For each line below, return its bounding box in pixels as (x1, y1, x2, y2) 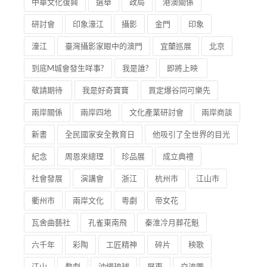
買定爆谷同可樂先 (148, 85, 210, 95)
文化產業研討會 (129, 107, 184, 117)
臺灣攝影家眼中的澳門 (65, 41, 142, 51)
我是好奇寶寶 (82, 85, 131, 95)
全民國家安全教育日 (65, 129, 135, 139)
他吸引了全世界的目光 (153, 129, 230, 139)
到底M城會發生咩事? (32, 63, 104, 73)
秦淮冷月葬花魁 (145, 218, 199, 227)
